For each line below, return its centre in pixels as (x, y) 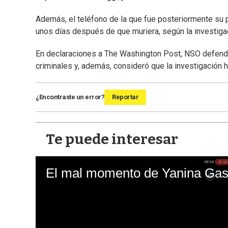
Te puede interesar (112, 139)
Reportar (125, 97)
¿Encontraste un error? (70, 97)
